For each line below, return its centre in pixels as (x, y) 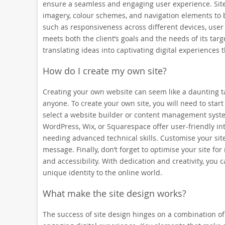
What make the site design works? (114, 193)
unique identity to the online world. (102, 173)
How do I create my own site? (104, 71)
